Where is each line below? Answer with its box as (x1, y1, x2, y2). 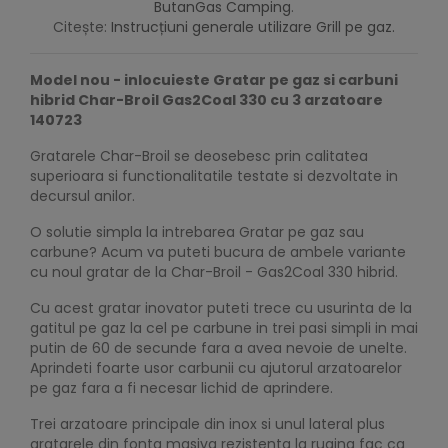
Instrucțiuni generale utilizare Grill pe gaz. (111, 17, 395, 38)
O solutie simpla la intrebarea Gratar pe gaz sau (30, 222, 364, 243)
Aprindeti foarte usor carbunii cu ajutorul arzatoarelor (30, 358, 402, 379)
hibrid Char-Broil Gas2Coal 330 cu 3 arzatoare (30, 90, 383, 111)
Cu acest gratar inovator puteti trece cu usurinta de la (30, 298, 412, 319)
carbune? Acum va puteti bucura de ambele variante (30, 242, 406, 263)
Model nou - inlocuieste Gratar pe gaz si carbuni (30, 70, 398, 91)
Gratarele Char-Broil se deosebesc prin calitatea (30, 146, 368, 167)
